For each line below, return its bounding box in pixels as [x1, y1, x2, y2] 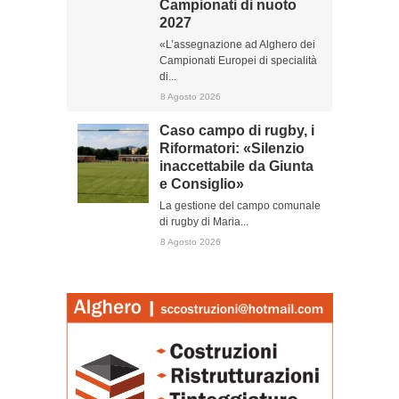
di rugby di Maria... [159, 216, 248, 228]
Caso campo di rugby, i [159, 123, 314, 138]
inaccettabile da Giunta [159, 159, 313, 174]
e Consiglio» [159, 176, 244, 191]
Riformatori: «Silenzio [159, 141, 305, 156]
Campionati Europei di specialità [159, 54, 317, 67]
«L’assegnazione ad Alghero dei [159, 38, 315, 51]
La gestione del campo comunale [159, 199, 321, 212]
